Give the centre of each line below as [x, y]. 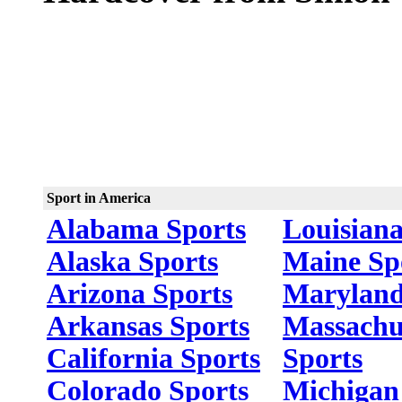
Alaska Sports [132, 262]
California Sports [153, 358]
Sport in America [99, 198]
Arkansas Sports [148, 326]
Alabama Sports [146, 229]
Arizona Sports [140, 294]
